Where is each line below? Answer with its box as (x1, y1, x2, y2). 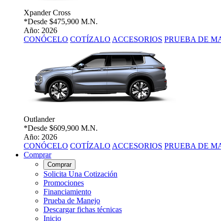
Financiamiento (43, 187, 91, 196)
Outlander (24, 115, 55, 124)
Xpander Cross (24, 8, 71, 17)
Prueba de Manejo (43, 196, 100, 205)
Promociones (43, 179, 84, 187)
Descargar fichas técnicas (43, 205, 122, 214)
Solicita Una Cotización (43, 170, 117, 179)
